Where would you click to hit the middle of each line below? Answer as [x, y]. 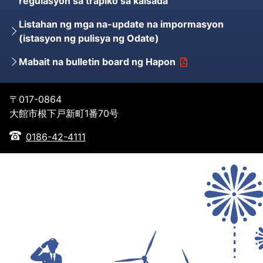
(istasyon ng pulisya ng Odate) [89, 38]
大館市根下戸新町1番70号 [64, 113]
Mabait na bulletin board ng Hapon [97, 61]
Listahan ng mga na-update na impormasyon [121, 24]
